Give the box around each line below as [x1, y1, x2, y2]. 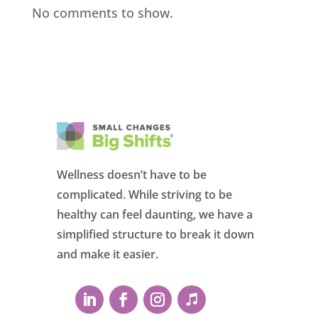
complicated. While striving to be [57, 186, 232, 202]
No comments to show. [31, 4, 173, 21]
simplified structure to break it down [57, 226, 254, 242]
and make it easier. [57, 246, 158, 262]
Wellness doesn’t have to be [57, 166, 207, 182]
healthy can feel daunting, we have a [57, 206, 253, 222]
